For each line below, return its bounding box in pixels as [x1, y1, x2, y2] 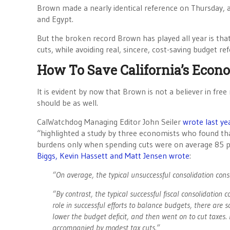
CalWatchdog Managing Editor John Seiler [37, 117, 183, 127]
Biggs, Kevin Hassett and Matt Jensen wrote [37, 150, 189, 161]
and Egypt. [37, 14, 73, 24]
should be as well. [37, 98, 98, 108]
